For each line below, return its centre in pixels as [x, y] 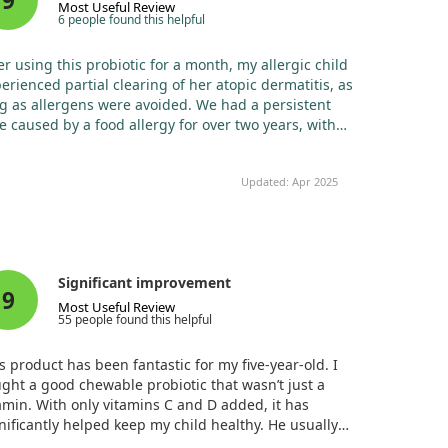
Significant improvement [145, 282]
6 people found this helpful [132, 19]
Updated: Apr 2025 [289, 181]
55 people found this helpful [135, 319]
